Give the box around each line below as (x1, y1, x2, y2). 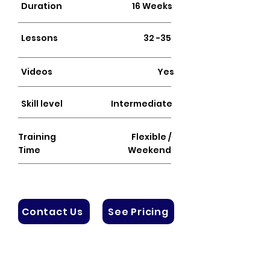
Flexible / (131, 131, 171, 143)
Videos (21, 66, 52, 78)
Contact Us (22, 204, 83, 219)
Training (18, 131, 56, 143)
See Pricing (108, 204, 169, 219)
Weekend (128, 144, 171, 156)
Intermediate (111, 98, 172, 110)
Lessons (21, 32, 58, 44)
